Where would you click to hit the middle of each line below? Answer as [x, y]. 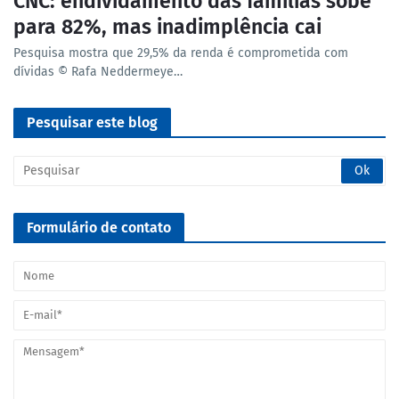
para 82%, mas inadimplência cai [167, 26]
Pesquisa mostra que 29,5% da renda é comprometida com [181, 53]
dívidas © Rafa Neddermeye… [98, 71]
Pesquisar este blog [92, 122]
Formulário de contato [99, 227]
